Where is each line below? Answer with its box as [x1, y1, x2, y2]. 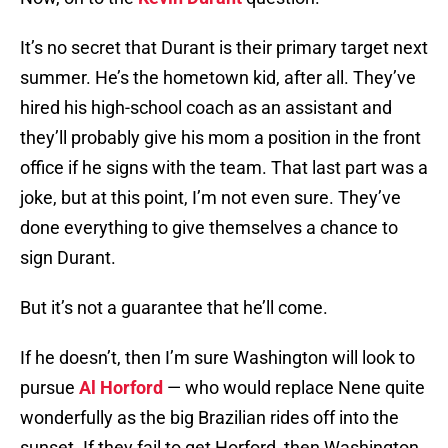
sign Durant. [20, 247, 116, 269]
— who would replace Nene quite [163, 377, 425, 399]
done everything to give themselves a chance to [20, 217, 398, 239]
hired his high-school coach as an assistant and [20, 97, 392, 119]
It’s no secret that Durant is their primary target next [20, 37, 428, 59]
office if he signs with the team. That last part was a [20, 157, 428, 179]
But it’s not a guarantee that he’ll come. [20, 297, 328, 319]
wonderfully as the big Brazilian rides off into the [20, 407, 399, 429]
